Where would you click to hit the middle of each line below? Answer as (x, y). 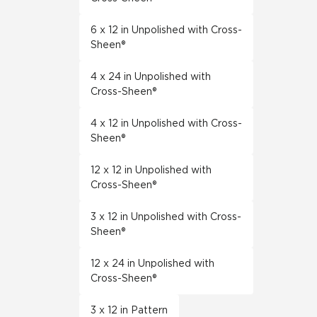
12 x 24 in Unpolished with (152, 263)
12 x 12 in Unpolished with (151, 170)
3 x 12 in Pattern (129, 310)
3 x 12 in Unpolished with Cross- (166, 217)
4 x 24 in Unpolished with (151, 76)
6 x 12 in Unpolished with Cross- (166, 30)
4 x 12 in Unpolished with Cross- (166, 123)
